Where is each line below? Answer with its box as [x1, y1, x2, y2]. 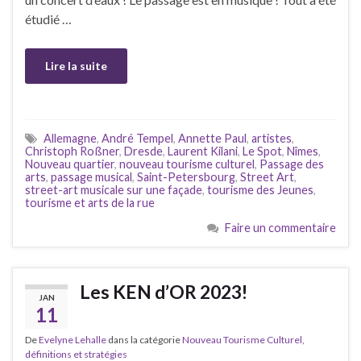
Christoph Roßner [25, 144, 119, 159]
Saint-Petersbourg [137, 170, 235, 185]
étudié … [25, 11, 72, 27]
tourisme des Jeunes [207, 183, 313, 197]
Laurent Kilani [168, 144, 238, 159]
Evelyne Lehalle [39, 334, 106, 346]
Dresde [124, 144, 163, 159]
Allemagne [44, 131, 97, 146]
